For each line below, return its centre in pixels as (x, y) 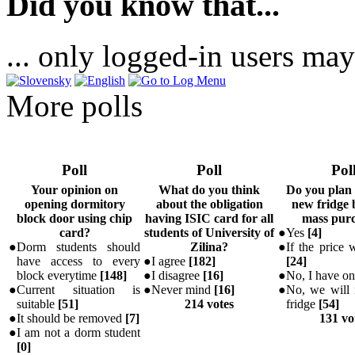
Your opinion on (74, 190)
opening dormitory (74, 204)
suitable (37, 304)
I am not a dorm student (78, 333)
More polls (74, 106)
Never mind (183, 290)
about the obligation (209, 204)
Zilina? (209, 247)
